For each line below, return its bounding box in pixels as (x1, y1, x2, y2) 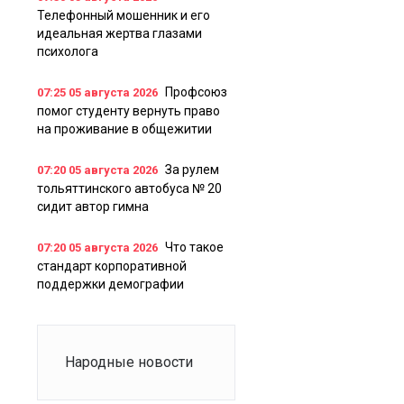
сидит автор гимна (37, 199, 149, 215)
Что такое (165, 240, 224, 255)
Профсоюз (165, 85, 227, 100)
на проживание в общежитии (37, 122, 212, 137)
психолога (37, 44, 98, 60)
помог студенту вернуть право (37, 104, 220, 119)
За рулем (165, 162, 219, 178)
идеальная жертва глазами (37, 26, 202, 41)
